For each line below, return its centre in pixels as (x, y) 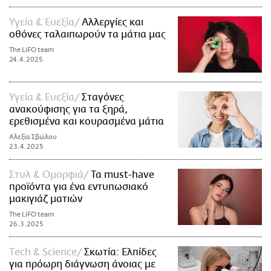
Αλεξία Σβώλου (33, 137)
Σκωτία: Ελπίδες (120, 252)
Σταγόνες (103, 97)
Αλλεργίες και (113, 23)
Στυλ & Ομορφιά (46, 175)
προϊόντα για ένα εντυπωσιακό (79, 187)
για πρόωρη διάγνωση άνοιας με (82, 264)
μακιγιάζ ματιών (46, 199)
